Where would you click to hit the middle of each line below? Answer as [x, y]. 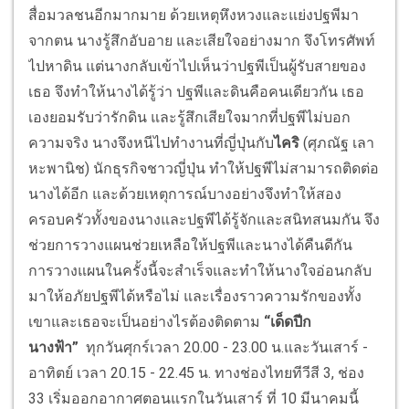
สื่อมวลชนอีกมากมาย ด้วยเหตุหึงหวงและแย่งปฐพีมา [194, 16]
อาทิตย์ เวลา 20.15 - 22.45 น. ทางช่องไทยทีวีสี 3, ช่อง [196, 373]
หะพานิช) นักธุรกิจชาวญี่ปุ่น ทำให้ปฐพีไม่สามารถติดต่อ [204, 169]
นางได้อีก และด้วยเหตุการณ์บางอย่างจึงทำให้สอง [185, 194]
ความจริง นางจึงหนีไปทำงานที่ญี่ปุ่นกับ [151, 143]
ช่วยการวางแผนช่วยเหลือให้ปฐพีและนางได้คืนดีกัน [190, 246]
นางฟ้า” [57, 348]
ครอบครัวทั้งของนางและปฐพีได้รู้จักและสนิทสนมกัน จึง [204, 220]
